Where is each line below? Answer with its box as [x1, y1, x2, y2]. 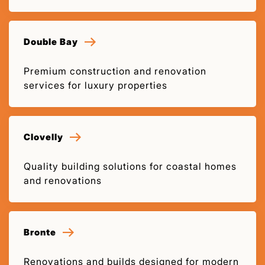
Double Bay [24, 35, 78, 47]
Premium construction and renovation [24, 64, 206, 77]
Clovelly [24, 131, 63, 143]
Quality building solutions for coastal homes [24, 160, 237, 172]
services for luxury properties [24, 79, 167, 91]
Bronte [24, 226, 56, 238]
